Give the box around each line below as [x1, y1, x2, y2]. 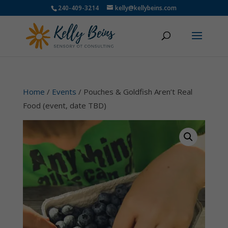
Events [51, 87, 76, 97]
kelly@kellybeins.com [115, 4, 177, 12]
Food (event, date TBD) [22, 100, 106, 110]
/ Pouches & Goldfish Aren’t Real [76, 87, 192, 97]
